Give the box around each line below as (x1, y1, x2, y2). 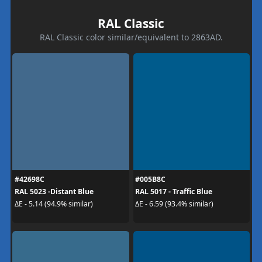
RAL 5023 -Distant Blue (14, 186, 94, 196)
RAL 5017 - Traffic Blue (135, 186, 212, 196)
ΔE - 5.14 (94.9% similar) (14, 199, 93, 209)
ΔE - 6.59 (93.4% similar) (135, 199, 213, 209)
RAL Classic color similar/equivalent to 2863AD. (39, 31, 223, 43)
